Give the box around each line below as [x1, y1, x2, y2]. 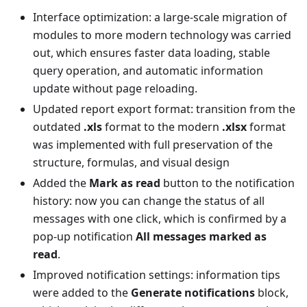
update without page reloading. [33, 81, 197, 96]
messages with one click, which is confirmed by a [33, 211, 286, 226]
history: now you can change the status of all [33, 193, 265, 208]
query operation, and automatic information [33, 63, 263, 78]
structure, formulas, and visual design [33, 155, 230, 170]
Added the [33, 175, 89, 191]
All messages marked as [136, 229, 267, 244]
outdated [33, 119, 84, 134]
